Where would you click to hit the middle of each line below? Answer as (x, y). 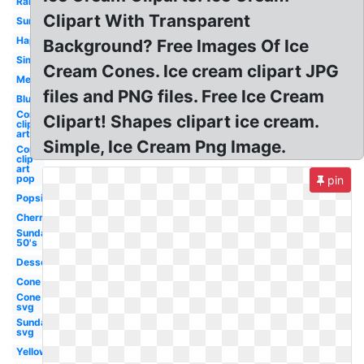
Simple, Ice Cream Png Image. (165, 147)
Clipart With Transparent (147, 21)
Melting (34, 79)
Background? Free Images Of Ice (176, 46)
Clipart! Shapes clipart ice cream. (182, 121)
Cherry (32, 217)
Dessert (35, 262)
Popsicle (36, 198)
